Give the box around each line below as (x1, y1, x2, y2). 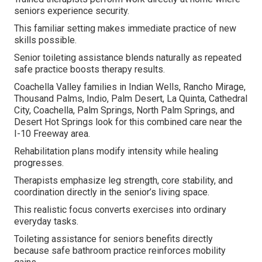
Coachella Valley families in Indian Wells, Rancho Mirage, (14, 81, 246, 93)
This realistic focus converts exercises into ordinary (14, 204, 226, 216)
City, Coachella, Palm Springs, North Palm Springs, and (14, 105, 235, 116)
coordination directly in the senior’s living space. (14, 187, 209, 198)
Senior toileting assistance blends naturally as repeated (14, 52, 242, 64)
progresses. (14, 157, 64, 169)
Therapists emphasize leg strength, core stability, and (14, 175, 233, 187)
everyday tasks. (14, 216, 78, 227)
